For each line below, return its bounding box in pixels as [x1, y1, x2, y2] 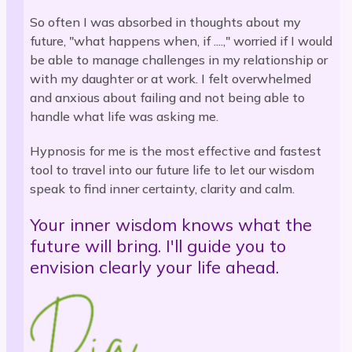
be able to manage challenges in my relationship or [30, 52, 328, 68]
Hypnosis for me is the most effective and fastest [30, 143, 322, 159]
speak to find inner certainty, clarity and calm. [30, 181, 295, 197]
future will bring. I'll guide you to [30, 235, 287, 257]
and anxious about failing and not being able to [30, 90, 306, 106]
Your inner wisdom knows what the [30, 214, 313, 236]
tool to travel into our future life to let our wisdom [30, 162, 315, 178]
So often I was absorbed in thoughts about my [30, 14, 302, 31]
